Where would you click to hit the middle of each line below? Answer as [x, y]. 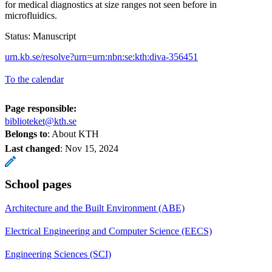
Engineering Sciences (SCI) [58, 254]
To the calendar [34, 79]
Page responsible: [41, 108]
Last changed [32, 148]
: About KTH [73, 134]
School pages [38, 184]
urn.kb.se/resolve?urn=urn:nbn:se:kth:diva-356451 [101, 56]
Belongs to [26, 134]
